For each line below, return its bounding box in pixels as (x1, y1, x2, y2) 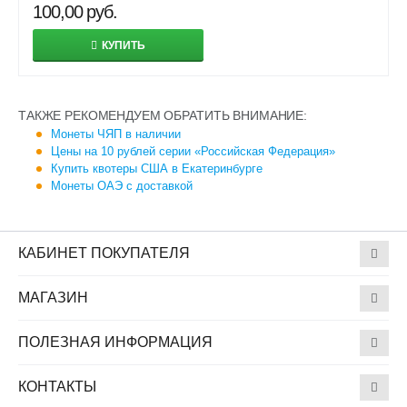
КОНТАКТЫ (18, 379, 96, 394)
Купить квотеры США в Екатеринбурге (51, 162, 263, 175)
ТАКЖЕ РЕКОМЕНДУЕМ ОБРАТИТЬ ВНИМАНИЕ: (18, 108, 307, 123)
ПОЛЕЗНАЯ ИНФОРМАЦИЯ (18, 334, 213, 350)
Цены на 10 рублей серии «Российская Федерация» (51, 144, 335, 158)
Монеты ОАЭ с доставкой (51, 179, 193, 193)
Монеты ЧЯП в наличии (51, 127, 181, 141)
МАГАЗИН (18, 290, 88, 305)
